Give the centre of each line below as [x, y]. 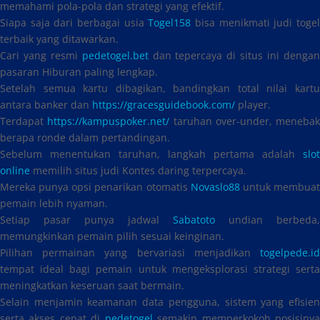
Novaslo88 [215, 187]
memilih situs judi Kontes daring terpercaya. [138, 170]
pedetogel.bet [115, 55]
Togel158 [170, 22]
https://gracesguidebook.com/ [164, 105]
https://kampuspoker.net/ [109, 121]
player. [253, 105]
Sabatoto [194, 220]
